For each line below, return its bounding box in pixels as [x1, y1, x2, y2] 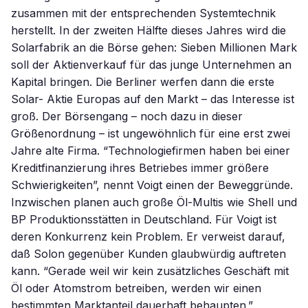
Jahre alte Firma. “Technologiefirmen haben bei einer [11, 144, 290, 157]
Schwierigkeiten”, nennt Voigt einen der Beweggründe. [11, 178, 293, 192]
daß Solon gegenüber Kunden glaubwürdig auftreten [11, 247, 286, 261]
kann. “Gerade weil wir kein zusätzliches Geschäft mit [11, 264, 289, 278]
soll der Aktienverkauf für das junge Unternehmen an [11, 58, 291, 71]
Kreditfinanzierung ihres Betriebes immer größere [11, 161, 269, 175]
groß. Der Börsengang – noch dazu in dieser [11, 109, 243, 123]
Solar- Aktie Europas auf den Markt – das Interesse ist [11, 92, 294, 106]
